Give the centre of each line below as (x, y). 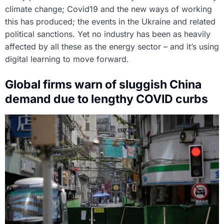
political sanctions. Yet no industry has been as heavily (108, 34)
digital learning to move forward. (67, 59)
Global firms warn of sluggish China (103, 84)
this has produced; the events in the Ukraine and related (110, 21)
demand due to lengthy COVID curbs (106, 99)
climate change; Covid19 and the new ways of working (108, 9)
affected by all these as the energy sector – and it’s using (112, 46)
